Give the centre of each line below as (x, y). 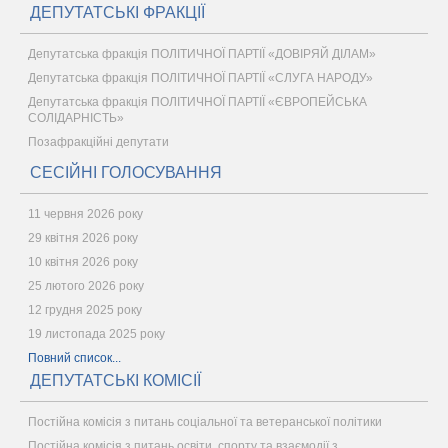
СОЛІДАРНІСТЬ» (76, 118)
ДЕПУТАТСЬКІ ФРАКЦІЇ (117, 12)
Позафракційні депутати (98, 142)
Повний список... (74, 358)
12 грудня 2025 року (85, 310)
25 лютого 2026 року (86, 286)
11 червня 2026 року (85, 214)
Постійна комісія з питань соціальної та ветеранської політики (205, 422)
